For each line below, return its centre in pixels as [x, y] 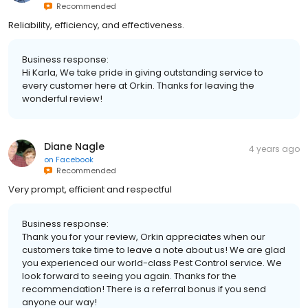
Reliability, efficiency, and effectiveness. [96, 25]
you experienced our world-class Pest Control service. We [152, 263]
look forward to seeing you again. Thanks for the [129, 276]
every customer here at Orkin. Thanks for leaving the [138, 85]
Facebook [75, 159]
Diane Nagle [74, 146]
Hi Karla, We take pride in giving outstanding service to [143, 72]
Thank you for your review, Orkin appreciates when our [144, 236]
